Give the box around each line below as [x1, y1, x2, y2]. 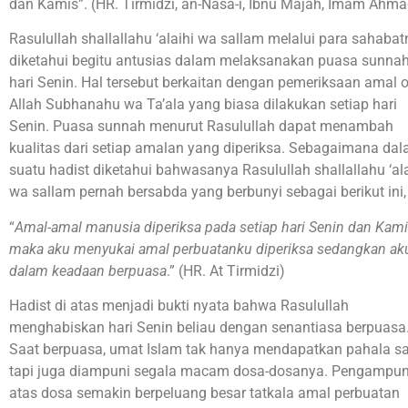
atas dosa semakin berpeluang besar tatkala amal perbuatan [9, 383, 400, 402]
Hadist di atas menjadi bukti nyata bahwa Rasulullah [9, 296, 349, 314]
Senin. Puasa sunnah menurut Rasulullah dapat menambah [9, 117, 393, 136]
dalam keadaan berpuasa [9, 261, 167, 280]
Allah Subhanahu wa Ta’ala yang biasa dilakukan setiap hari [9, 96, 397, 114]
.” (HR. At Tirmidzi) [167, 261, 285, 280]
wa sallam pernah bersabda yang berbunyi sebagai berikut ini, [9, 183, 406, 201]
